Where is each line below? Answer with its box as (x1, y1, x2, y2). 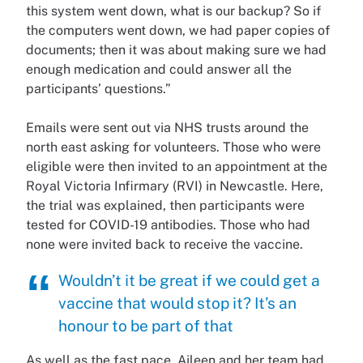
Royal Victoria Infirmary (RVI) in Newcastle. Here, (26, 177, 323, 194)
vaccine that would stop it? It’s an (58, 293, 297, 312)
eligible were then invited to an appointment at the (26, 158, 327, 174)
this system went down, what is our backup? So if (26, 2, 322, 19)
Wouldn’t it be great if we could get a (58, 271, 320, 289)
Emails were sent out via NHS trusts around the (26, 119, 309, 135)
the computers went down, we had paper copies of (26, 22, 331, 38)
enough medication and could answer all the (26, 61, 292, 77)
